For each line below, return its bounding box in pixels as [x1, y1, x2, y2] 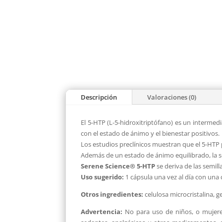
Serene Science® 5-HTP [81, 161, 155, 170]
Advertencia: [81, 207, 122, 216]
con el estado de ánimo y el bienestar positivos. [81, 128, 220, 138]
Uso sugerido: [81, 172, 124, 181]
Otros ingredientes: [81, 189, 143, 199]
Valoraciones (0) [147, 92, 196, 102]
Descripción [81, 92, 117, 102]
